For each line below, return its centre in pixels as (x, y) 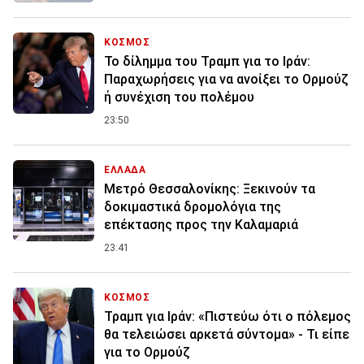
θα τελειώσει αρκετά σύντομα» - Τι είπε (227, 335)
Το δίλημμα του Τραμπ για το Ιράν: (207, 62)
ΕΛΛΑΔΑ (125, 170)
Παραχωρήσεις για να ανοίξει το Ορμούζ (226, 80)
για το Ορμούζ (147, 353)
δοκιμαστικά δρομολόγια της (193, 207)
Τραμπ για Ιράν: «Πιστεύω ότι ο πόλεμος (227, 317)
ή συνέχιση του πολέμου (179, 97)
